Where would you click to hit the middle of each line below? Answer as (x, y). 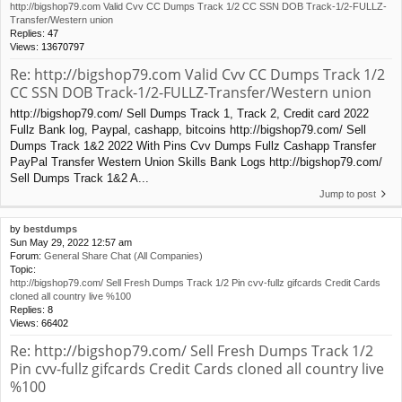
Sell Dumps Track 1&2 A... (79, 178)
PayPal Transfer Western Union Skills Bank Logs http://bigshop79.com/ (196, 162)
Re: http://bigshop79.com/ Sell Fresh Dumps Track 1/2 (192, 350)
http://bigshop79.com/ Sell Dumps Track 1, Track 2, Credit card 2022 (189, 113)
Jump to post (348, 193)
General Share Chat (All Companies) (123, 255)
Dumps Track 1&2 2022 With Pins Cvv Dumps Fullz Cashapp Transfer (193, 145)
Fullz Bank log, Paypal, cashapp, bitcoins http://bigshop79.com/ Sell (188, 129)
